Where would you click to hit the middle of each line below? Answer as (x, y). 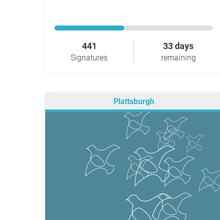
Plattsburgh (134, 102)
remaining (178, 58)
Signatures (89, 58)
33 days (178, 46)
